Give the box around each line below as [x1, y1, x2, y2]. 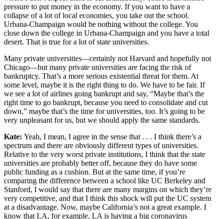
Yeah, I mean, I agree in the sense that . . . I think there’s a [24, 132, 201, 141]
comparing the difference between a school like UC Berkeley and [4, 176, 205, 185]
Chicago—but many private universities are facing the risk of [4, 63, 191, 71]
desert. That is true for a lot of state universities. [4, 37, 151, 46]
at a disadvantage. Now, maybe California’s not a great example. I [4, 202, 206, 211]
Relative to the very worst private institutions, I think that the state [4, 150, 205, 158]
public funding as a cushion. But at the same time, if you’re [4, 167, 185, 176]
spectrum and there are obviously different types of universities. [4, 141, 198, 150]
